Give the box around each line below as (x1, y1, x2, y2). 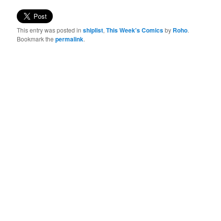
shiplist (83, 25, 104, 35)
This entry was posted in (17, 25, 83, 34)
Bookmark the (17, 34, 56, 43)
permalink (55, 34, 84, 43)
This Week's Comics (106, 25, 164, 35)
